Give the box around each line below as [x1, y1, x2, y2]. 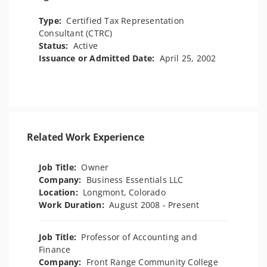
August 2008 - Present [109, 199, 200, 210]
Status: [39, 40, 73, 51]
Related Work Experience [27, 131, 144, 144]
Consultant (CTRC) [39, 27, 113, 39]
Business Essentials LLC [86, 174, 184, 185]
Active [73, 40, 98, 51]
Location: [39, 187, 83, 198]
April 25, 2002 [159, 52, 216, 64]
